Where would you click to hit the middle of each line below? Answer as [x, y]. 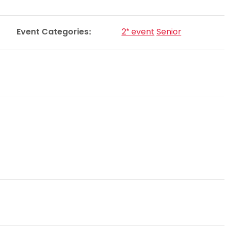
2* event [138, 32]
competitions [48, 25]
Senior [169, 32]
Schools [35, 11]
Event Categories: [54, 32]
